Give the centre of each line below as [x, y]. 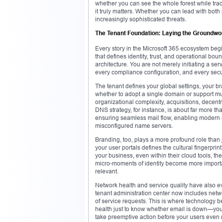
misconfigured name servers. [134, 125]
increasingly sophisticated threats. [141, 19]
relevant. [107, 171]
